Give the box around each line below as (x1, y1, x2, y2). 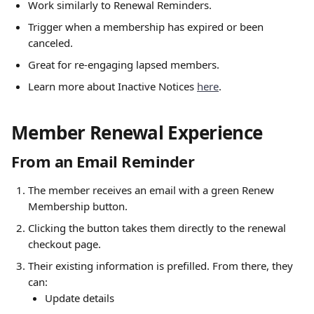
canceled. (28, 36, 73, 50)
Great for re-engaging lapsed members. (28, 57, 219, 71)
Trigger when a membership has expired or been (28, 20, 266, 34)
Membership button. (28, 199, 128, 213)
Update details (45, 291, 114, 305)
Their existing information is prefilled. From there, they (28, 259, 296, 273)
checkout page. (28, 237, 101, 251)
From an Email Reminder (11, 151, 195, 172)
